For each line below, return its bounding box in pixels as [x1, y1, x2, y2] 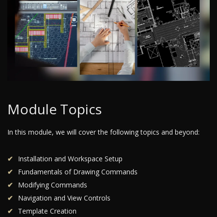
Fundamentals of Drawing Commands [18, 167, 138, 177]
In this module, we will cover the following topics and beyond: [7, 127, 200, 137]
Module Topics [7, 100, 102, 119]
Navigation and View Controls [18, 193, 110, 203]
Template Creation [18, 206, 77, 216]
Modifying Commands [18, 180, 87, 190]
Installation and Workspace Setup [18, 154, 123, 164]
